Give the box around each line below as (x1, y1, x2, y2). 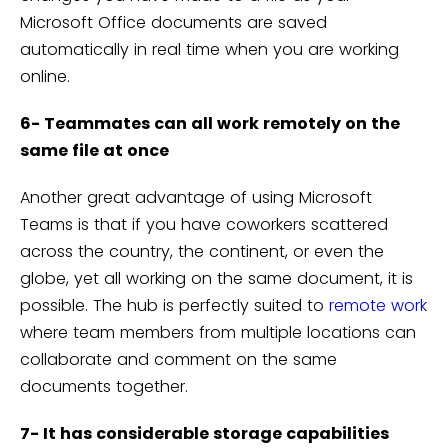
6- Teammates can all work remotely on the (20, 112, 400, 136)
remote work (329, 294, 427, 318)
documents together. (20, 375, 188, 399)
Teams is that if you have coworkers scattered (20, 213, 388, 237)
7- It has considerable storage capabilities (20, 422, 389, 446)
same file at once (20, 139, 169, 163)
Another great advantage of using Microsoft (20, 186, 372, 210)
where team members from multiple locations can (20, 321, 416, 345)
